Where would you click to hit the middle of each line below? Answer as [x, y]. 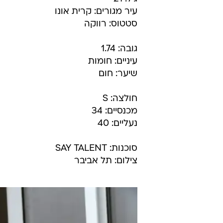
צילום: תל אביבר [106, 161]
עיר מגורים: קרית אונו [96, 12]
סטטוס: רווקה [111, 24]
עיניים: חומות [113, 61]
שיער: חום [118, 74]
